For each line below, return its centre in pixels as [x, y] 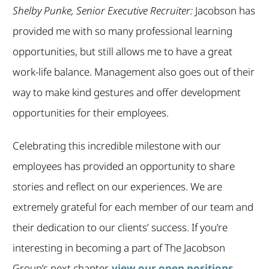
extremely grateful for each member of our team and [133, 207]
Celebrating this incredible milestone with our [116, 146]
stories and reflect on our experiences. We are [117, 187]
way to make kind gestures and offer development [126, 92]
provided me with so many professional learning [122, 31]
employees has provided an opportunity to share [123, 166]
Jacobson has [224, 11]
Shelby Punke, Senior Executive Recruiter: [102, 11]
